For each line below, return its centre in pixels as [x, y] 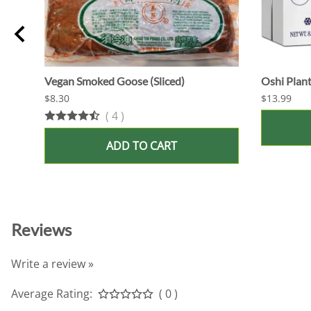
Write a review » [52, 263]
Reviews [41, 229]
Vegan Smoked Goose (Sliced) [115, 81]
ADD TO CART [142, 146]
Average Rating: [52, 293]
